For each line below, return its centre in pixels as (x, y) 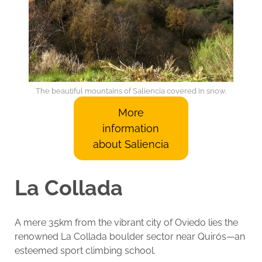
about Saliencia (131, 144)
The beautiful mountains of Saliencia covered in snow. (131, 91)
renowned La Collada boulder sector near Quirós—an (130, 236)
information (131, 129)
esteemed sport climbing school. (85, 250)
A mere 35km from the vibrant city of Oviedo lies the (126, 222)
